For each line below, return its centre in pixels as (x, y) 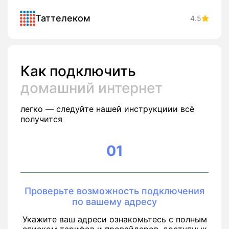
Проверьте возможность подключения (114, 191)
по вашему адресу (114, 202)
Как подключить (78, 71)
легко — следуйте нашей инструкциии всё (107, 109)
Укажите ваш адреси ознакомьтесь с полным (114, 220)
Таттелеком (63, 18)
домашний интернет (91, 88)
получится (41, 119)
